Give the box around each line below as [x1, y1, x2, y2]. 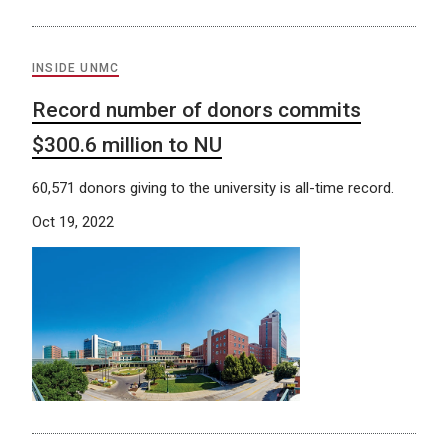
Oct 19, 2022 [32, 212, 114, 231]
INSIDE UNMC [32, 60, 120, 75]
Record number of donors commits [32, 97, 361, 122]
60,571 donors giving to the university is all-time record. [32, 178, 394, 197]
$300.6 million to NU [32, 132, 222, 157]
